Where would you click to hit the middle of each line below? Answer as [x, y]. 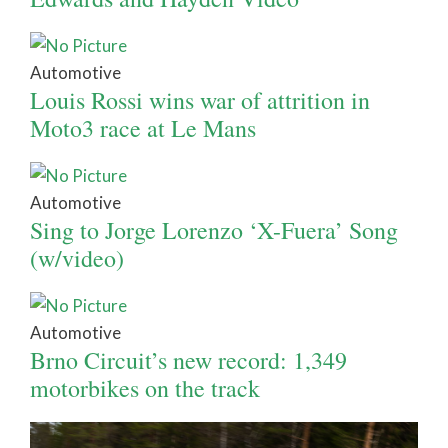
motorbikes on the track [145, 387]
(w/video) [77, 257]
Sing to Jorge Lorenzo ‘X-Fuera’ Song [214, 229]
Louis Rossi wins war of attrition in [200, 99]
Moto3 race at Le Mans [143, 127]
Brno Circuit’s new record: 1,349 [188, 359]
